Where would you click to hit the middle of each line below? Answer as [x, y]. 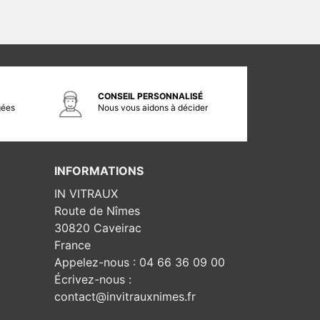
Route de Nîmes [97, 211]
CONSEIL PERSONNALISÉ [150, 96]
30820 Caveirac [98, 228]
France [72, 245]
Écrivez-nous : [93, 279]
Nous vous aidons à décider [153, 107]
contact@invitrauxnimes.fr [125, 296]
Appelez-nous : [97, 262]
